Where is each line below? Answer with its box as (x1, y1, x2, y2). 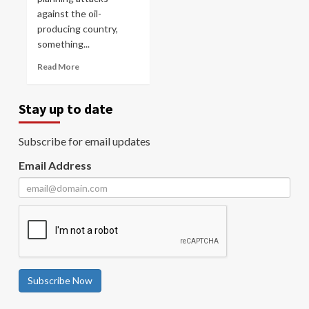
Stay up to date (19, 100, 113, 117)
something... (37, 38, 90, 50)
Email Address (19, 159, 92, 172)
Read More (37, 61, 79, 72)
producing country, (37, 23, 118, 34)
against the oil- (37, 8, 101, 19)
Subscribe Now (28, 275, 92, 286)
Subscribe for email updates (19, 134, 150, 148)
